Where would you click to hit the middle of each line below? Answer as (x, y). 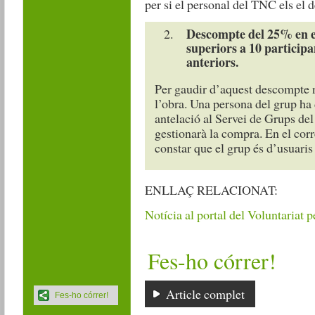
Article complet (205, 294)
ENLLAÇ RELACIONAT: (211, 189)
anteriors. (212, 62)
